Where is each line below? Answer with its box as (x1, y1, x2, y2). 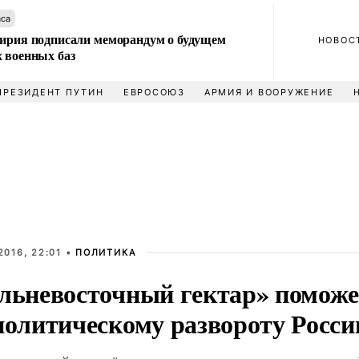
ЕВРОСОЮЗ (123, 87, 185, 98)
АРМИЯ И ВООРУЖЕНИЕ (204, 87, 334, 98)
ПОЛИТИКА (75, 247, 136, 258)
